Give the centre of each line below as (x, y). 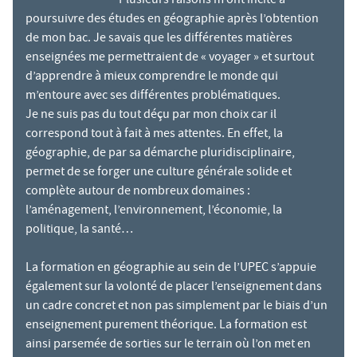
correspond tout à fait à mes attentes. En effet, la (154, 135)
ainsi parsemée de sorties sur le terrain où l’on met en (168, 345)
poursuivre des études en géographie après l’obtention (172, 20)
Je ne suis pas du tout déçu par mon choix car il (151, 116)
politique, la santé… (79, 231)
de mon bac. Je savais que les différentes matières (159, 39)
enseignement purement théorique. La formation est (166, 326)
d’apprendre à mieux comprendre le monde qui (152, 78)
